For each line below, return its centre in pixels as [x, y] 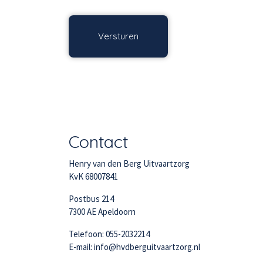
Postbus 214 [91, 199]
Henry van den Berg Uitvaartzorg [129, 163]
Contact [98, 141]
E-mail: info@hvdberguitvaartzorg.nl [134, 247]
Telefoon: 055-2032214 [109, 234]
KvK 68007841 [93, 176]
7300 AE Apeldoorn [102, 212]
